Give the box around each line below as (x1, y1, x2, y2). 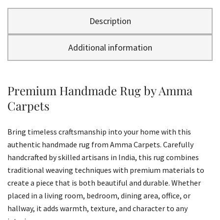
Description (89, 15, 131, 27)
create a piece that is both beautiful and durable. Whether (7, 177, 201, 188)
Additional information (68, 41, 152, 53)
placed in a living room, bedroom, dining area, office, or (7, 190, 191, 200)
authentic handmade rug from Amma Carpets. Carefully (7, 139, 193, 149)
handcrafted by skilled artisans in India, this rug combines (7, 152, 199, 162)
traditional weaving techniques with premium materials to (7, 165, 204, 175)
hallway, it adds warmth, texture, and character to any (7, 203, 188, 213)
